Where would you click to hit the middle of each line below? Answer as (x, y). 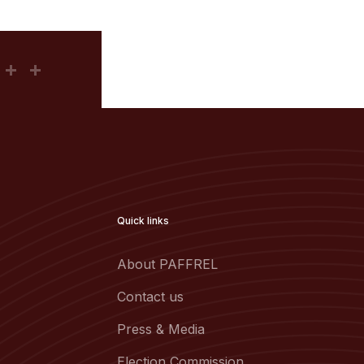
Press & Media (161, 329)
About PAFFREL (167, 264)
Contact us (150, 297)
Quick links (143, 221)
